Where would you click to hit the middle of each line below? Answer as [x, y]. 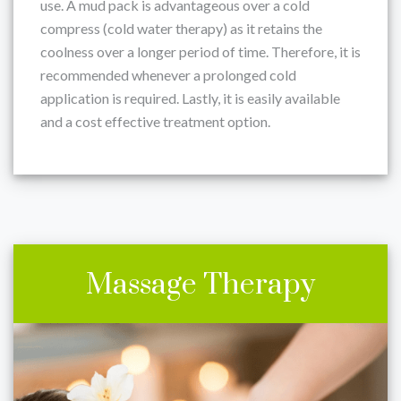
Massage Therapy [200, 285]
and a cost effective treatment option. [155, 121]
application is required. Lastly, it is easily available [190, 98]
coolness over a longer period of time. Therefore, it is [200, 51]
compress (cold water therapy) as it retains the [181, 28]
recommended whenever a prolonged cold [168, 75]
